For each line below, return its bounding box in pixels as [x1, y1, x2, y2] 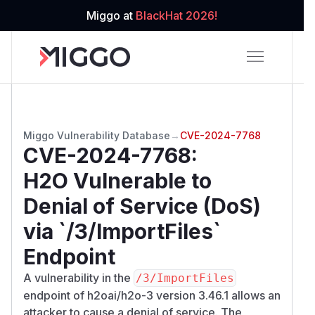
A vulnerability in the [23, 270, 134, 285]
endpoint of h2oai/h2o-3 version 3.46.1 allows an [23, 288, 281, 302]
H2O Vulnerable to [23, 167, 212, 193]
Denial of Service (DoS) [23, 193, 261, 219]
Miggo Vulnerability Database [23, 129, 170, 141]
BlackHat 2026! [136, 8, 217, 22]
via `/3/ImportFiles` [23, 218, 221, 244]
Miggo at [86, 8, 136, 22]
